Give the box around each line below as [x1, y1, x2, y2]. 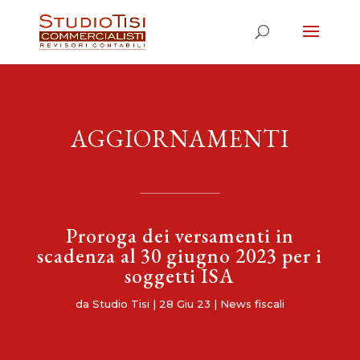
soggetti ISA [125, 263, 235, 288]
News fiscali [219, 297, 284, 310]
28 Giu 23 [158, 297, 211, 310]
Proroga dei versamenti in [65, 223, 294, 248]
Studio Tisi [92, 297, 149, 310]
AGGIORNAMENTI [70, 123, 289, 154]
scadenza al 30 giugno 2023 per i [37, 243, 323, 268]
